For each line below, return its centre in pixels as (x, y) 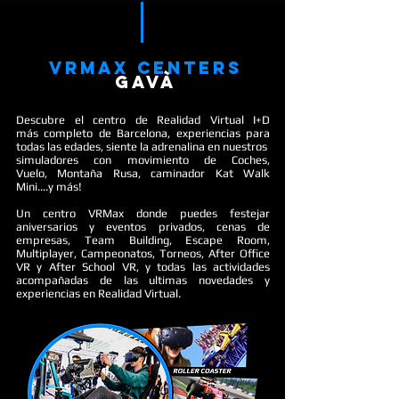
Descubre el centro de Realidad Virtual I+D (143, 120)
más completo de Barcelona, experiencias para (143, 133)
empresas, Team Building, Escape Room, (143, 240)
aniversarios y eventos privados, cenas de (143, 227)
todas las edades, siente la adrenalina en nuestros (143, 147)
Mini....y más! (49, 187)
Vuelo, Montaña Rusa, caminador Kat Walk (143, 173)
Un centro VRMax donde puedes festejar (143, 213)
